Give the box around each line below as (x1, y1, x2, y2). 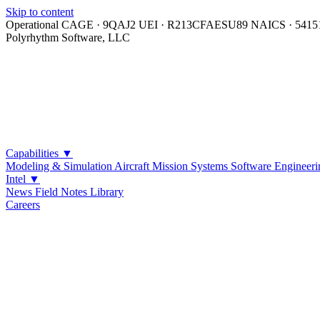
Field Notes (35, 186, 90, 198)
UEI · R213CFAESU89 (139, 19, 251, 31)
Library (90, 186, 124, 198)
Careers (6, 199, 40, 211)
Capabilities (6, 147, 61, 159)
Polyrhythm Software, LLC (6, 31, 130, 44)
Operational (6, 19, 59, 31)
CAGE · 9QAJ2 (61, 19, 139, 31)
